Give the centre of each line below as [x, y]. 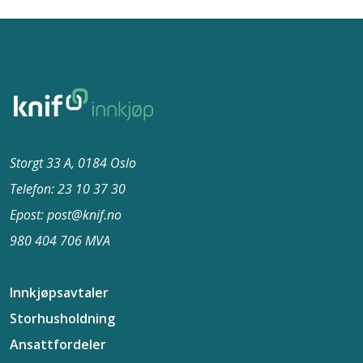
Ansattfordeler [58, 344]
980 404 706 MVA [60, 241]
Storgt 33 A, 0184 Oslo [73, 163]
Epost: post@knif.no [66, 215]
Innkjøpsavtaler [59, 293]
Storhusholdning [62, 318]
